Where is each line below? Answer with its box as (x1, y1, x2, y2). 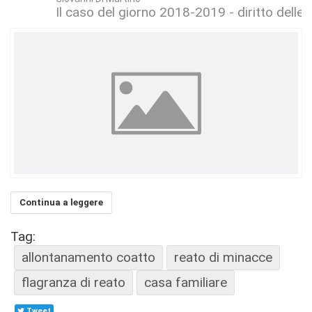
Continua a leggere (19, 196, 103, 208)
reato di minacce (174, 249, 272, 265)
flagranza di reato (22, 274, 125, 290)
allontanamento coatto (22, 249, 155, 265)
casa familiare (144, 274, 227, 290)
